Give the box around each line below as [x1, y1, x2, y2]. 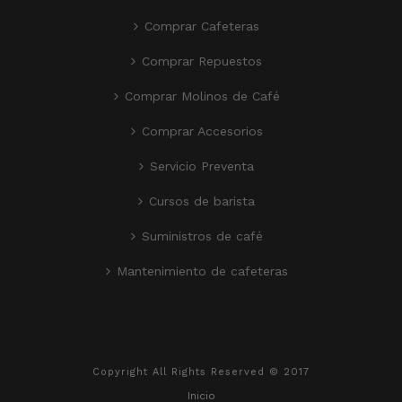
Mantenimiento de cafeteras [116, 264, 288, 279]
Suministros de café [141, 229, 263, 244]
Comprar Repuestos [142, 54, 262, 69]
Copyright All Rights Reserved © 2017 [92, 366, 310, 379]
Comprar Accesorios [141, 124, 263, 139]
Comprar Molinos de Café [124, 89, 280, 104]
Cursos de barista [149, 194, 255, 209]
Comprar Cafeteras [144, 19, 259, 34]
